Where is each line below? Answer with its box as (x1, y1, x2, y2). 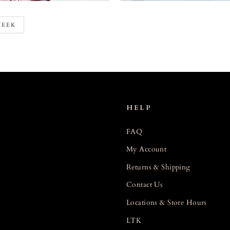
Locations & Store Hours (126, 197, 207, 207)
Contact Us (126, 180, 163, 190)
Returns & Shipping (126, 162, 190, 172)
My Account (126, 144, 167, 155)
